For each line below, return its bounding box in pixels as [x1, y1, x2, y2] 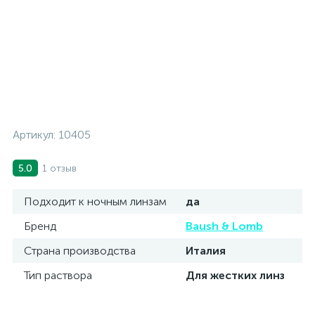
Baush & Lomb [186, 219, 263, 233]
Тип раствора [24, 269, 92, 282]
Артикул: [13, 128, 58, 141]
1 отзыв [42, 162, 77, 174]
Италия [186, 244, 226, 257]
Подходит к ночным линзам [24, 195, 167, 208]
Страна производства [24, 244, 136, 257]
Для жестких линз [186, 269, 285, 282]
